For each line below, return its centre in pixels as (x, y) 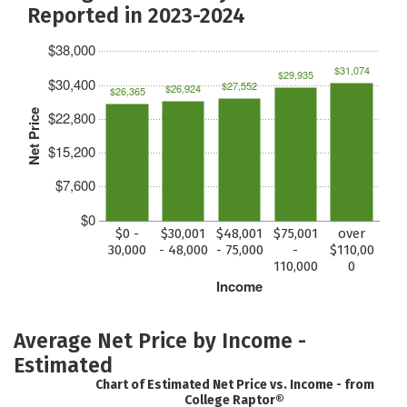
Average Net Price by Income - (160, 340)
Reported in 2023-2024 (136, 15)
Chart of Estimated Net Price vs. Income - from (234, 385)
